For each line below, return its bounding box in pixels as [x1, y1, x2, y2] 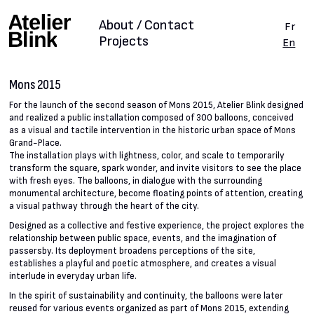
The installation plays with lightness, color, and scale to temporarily [9, 150, 285, 162]
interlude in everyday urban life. [9, 271, 137, 282]
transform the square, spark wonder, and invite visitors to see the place [9, 163, 302, 175]
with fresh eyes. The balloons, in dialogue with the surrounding [9, 175, 263, 187]
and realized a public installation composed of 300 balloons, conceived [9, 112, 294, 124]
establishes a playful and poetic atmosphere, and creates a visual [9, 258, 277, 270]
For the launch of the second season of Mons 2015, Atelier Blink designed [9, 100, 304, 111]
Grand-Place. [9, 137, 62, 149]
